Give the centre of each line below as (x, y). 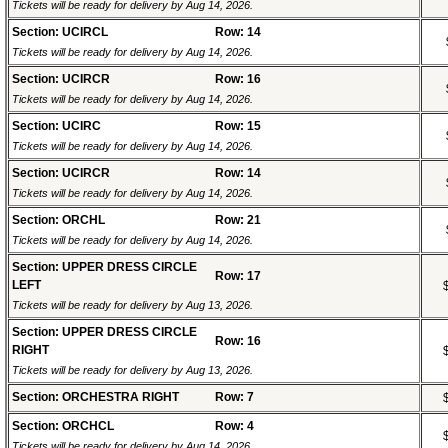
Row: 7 (234, 397)
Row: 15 (238, 126)
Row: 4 (234, 426)
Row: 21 (238, 220)
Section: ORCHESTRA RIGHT (95, 397)
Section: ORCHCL (63, 426)
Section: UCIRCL (60, 32)
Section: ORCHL (58, 220)
